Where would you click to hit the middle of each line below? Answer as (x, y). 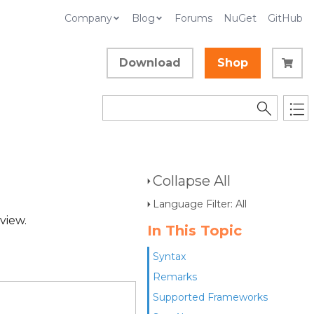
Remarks (175, 277)
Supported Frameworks (210, 297)
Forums (193, 18)
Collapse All (192, 181)
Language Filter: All (200, 204)
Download (150, 63)
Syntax (169, 257)
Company (88, 18)
